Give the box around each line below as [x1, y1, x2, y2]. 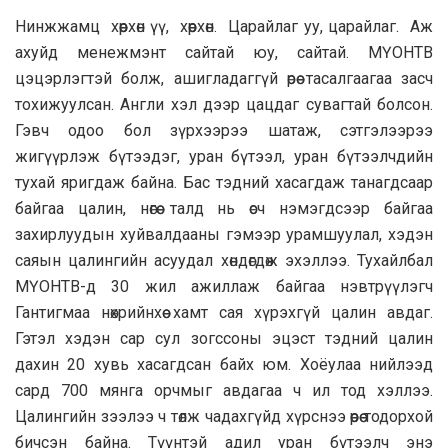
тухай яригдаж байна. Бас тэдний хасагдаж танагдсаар [15, 172, 433, 192]
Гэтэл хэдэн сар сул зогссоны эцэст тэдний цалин [15, 328, 433, 348]
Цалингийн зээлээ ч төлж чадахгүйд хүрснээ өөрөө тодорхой [15, 406, 433, 426]
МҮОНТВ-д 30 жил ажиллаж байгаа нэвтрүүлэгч [15, 276, 433, 296]
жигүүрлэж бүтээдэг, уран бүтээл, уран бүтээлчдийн [15, 146, 433, 166]
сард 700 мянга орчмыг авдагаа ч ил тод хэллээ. [15, 380, 433, 400]
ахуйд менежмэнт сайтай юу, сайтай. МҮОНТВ [15, 42, 433, 62]
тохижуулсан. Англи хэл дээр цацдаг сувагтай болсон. [15, 94, 433, 114]
